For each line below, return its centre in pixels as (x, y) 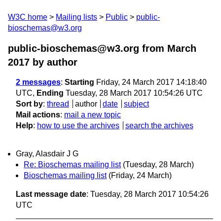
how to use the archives (78, 126)
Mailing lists (76, 17)
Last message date (51, 194)
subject (136, 104)
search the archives (159, 126)
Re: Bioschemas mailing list (72, 165)
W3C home (28, 17)
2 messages (38, 82)
